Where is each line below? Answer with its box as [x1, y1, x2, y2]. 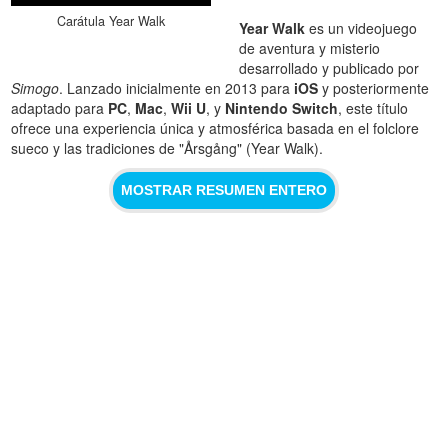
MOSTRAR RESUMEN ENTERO [121, 182, 327, 199]
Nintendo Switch [225, 97, 339, 118]
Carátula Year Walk [57, 11, 166, 30]
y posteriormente [318, 77, 430, 98]
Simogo [11, 77, 60, 98]
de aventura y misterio [239, 37, 381, 58]
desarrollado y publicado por [239, 57, 420, 78]
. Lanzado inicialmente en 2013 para [59, 77, 295, 98]
